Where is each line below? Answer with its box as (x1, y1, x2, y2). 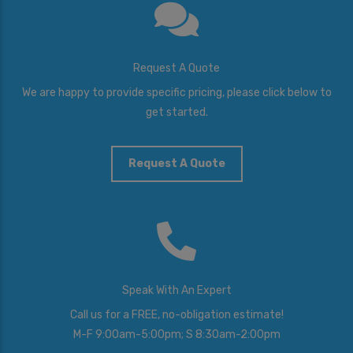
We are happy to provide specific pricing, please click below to (21, 85, 332, 99)
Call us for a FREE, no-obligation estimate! (69, 308, 284, 322)
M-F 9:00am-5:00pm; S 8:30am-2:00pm (72, 328, 281, 342)
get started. (145, 105, 208, 119)
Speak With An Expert (121, 284, 232, 298)
